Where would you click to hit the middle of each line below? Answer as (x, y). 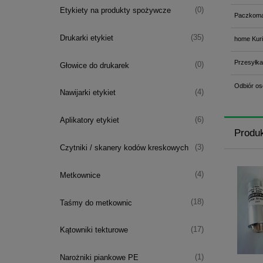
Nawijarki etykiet (87, 93)
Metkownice (80, 175)
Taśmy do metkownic (96, 203)
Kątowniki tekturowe (94, 230)
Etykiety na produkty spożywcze (115, 11)
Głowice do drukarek (94, 65)
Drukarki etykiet (86, 38)
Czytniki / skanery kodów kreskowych (124, 148)
